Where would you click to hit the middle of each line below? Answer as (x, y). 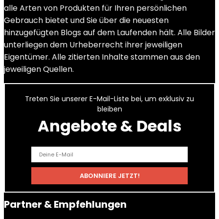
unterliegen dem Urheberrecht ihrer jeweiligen (93, 45)
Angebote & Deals (109, 126)
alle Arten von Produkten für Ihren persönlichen (95, 8)
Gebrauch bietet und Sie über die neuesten (86, 20)
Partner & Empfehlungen (65, 204)
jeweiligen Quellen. (39, 69)
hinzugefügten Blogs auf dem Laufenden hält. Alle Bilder (109, 33)
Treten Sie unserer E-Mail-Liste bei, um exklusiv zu (109, 99)
